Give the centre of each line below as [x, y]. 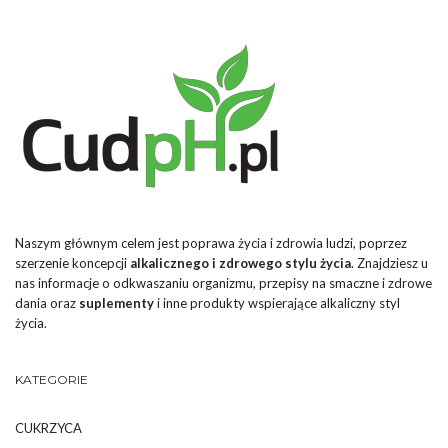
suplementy [116, 302]
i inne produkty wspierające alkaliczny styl [277, 302]
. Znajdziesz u [389, 262]
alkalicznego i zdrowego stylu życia [240, 262]
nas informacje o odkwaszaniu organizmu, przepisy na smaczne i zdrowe [223, 282]
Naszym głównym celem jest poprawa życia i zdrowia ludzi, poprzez [211, 242]
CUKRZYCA [48, 427]
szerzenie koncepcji [72, 262]
